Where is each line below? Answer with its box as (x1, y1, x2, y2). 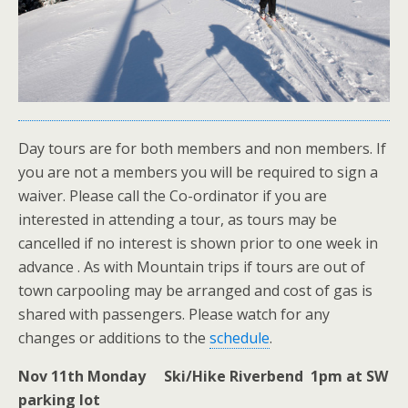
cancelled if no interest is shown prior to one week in (18, 232, 378, 253)
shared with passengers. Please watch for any (18, 303, 330, 324)
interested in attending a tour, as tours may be (18, 209, 337, 229)
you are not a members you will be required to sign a (18, 161, 378, 182)
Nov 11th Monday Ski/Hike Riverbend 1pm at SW (18, 365, 388, 386)
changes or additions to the (18, 327, 209, 348)
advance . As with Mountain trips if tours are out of (18, 256, 365, 277)
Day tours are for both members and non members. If (18, 138, 386, 158)
